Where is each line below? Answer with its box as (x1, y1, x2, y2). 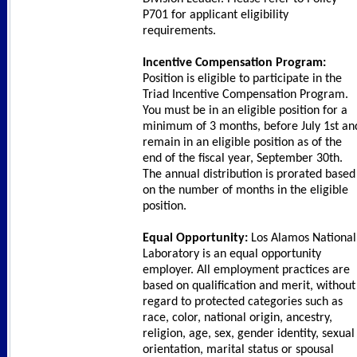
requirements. (143, 25, 216, 38)
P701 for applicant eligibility (143, 9, 288, 22)
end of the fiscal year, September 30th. (143, 152, 346, 166)
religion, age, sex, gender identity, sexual (143, 328, 355, 341)
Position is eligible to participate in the (143, 73, 342, 86)
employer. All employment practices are (143, 264, 350, 277)
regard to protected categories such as (143, 296, 343, 309)
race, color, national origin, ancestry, (143, 312, 332, 325)
